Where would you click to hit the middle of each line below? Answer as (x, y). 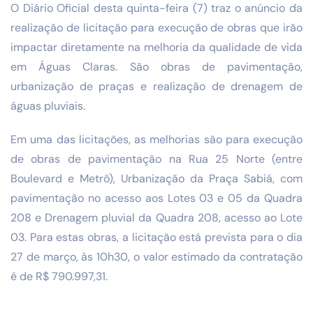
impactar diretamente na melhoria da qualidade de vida (156, 48)
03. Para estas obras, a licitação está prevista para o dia (156, 237)
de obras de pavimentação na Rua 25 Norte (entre (156, 159)
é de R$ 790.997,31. (59, 276)
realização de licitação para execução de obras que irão (156, 28)
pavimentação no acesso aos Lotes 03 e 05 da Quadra (156, 198)
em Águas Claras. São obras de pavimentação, (156, 67)
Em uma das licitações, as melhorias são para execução (156, 139)
